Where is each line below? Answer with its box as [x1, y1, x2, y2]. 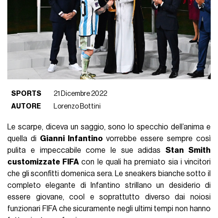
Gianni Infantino [40, 134, 103, 143]
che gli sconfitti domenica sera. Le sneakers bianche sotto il [7, 169, 211, 178]
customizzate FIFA [7, 158, 79, 166]
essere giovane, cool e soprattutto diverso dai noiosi [7, 193, 211, 201]
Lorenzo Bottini [54, 102, 101, 110]
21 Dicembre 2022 [54, 90, 108, 97]
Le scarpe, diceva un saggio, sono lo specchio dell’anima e [7, 123, 211, 131]
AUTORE [11, 102, 41, 110]
